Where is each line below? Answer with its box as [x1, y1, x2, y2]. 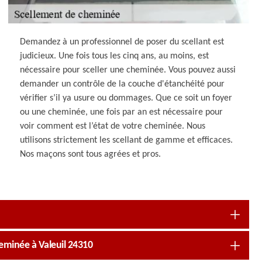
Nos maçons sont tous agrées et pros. [20, 150, 161, 159]
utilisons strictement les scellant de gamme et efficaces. [20, 136, 233, 145]
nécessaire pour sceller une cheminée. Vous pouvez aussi [20, 65, 236, 75]
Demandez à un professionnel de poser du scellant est [20, 37, 225, 47]
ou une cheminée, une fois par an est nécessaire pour [20, 108, 223, 117]
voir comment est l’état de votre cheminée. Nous [20, 122, 206, 131]
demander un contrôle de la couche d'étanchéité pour [20, 80, 225, 89]
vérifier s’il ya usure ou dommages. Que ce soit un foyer [20, 94, 233, 103]
